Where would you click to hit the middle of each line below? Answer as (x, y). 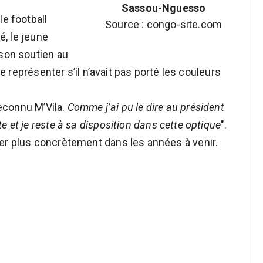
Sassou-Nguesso (163, 8)
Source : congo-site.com (163, 24)
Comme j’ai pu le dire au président (146, 107)
